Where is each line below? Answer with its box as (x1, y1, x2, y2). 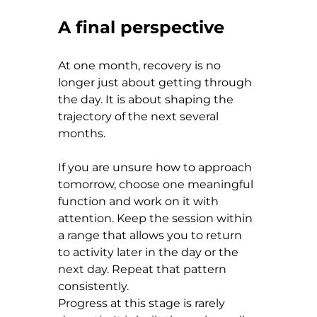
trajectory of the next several (58, 109, 221, 123)
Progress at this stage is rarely (58, 296, 228, 310)
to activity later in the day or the (58, 245, 241, 259)
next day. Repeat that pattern (58, 262, 229, 276)
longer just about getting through (58, 75, 255, 89)
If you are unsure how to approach (58, 160, 255, 174)
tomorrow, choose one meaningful (58, 177, 256, 191)
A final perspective (58, 16, 224, 38)
